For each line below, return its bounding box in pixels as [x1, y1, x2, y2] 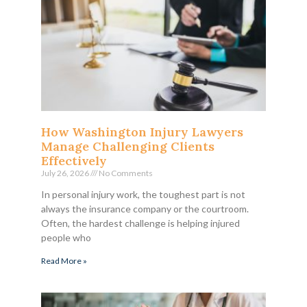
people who [41, 231, 91, 243]
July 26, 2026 [41, 167, 90, 178]
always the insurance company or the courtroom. [41, 202, 249, 214]
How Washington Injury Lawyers [41, 123, 243, 140]
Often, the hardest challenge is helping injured [41, 217, 240, 229]
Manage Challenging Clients [41, 138, 214, 154]
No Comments [97, 167, 153, 178]
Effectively [41, 152, 107, 169]
